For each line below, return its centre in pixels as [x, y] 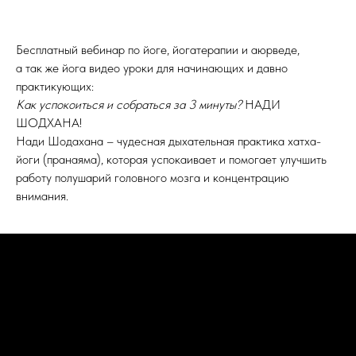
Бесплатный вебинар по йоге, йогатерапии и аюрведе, [158, 49]
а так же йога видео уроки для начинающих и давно [152, 68]
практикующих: [55, 86]
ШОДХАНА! [49, 122]
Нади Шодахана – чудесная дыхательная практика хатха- [168, 141]
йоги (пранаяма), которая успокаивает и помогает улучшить [171, 159]
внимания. [42, 195]
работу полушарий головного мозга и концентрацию [153, 177]
